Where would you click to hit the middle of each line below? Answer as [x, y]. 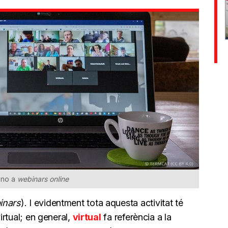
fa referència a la [136, 217]
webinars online [43, 179]
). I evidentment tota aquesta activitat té [102, 203]
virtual [87, 217]
